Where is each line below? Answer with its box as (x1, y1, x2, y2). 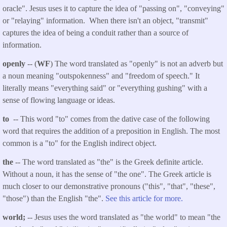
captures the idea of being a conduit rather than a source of (3, 28, 188, 37)
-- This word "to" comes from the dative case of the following (13, 114, 210, 123)
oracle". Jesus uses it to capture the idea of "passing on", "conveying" (3, 4, 224, 13)
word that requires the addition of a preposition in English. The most (3, 126, 220, 135)
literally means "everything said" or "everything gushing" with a (3, 84, 207, 93)
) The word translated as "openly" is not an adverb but (50, 59, 223, 68)
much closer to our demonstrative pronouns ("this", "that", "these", (3, 181, 215, 191)
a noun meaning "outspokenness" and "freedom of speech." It (3, 71, 200, 81)
